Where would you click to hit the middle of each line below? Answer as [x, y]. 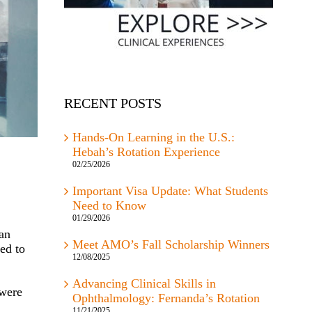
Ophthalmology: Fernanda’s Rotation [166, 298]
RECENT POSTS [112, 103]
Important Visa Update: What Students [170, 191]
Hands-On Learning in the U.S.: [153, 138]
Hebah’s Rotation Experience [146, 152]
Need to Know [109, 206]
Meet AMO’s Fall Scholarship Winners [171, 245]
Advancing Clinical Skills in [144, 284]
